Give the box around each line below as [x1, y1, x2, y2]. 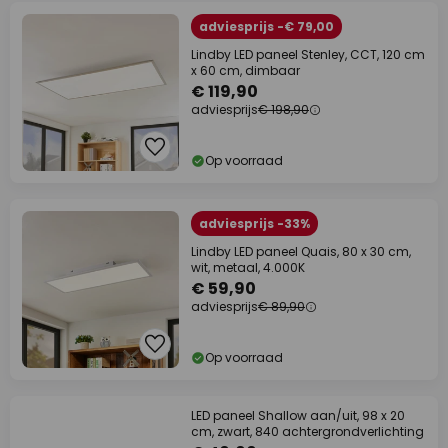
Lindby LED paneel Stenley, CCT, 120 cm [191, 46, 425, 64]
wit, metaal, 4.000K [191, 259, 305, 277]
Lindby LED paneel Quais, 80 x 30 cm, [191, 243, 411, 261]
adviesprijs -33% [199, 215, 310, 233]
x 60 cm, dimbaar [191, 62, 300, 80]
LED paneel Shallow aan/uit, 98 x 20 [191, 407, 405, 425]
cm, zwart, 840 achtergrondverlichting [191, 423, 424, 441]
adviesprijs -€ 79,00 [199, 18, 334, 36]
